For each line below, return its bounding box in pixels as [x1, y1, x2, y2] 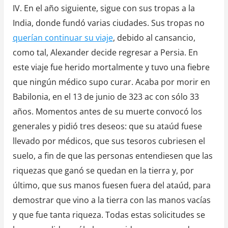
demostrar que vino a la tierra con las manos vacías [12, 194, 211, 206]
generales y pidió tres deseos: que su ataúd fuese [12, 120, 202, 132]
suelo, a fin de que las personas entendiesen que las [12, 150, 213, 161]
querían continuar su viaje [12, 32, 113, 43]
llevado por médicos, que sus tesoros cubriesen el [12, 135, 205, 147]
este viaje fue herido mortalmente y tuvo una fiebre [12, 61, 210, 73]
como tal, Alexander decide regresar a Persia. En [12, 46, 198, 58]
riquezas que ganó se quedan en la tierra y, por [12, 164, 194, 176]
